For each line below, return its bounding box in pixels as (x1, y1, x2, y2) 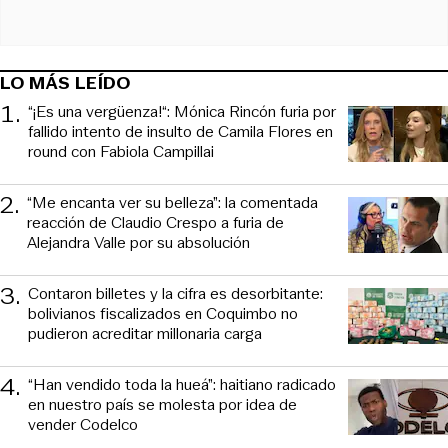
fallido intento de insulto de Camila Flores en (28, 120, 333, 144)
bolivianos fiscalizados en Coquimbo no (28, 302, 298, 326)
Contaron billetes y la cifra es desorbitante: (28, 282, 323, 306)
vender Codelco (28, 413, 138, 437)
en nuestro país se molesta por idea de (28, 393, 297, 417)
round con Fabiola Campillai (28, 140, 214, 164)
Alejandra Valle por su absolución (27, 231, 250, 255)
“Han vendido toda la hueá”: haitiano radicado (28, 373, 336, 397)
